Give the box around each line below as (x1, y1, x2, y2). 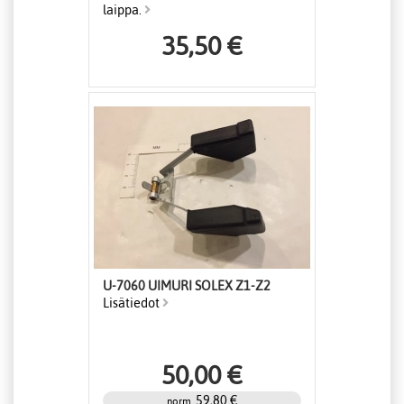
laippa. (103, 3, 144, 18)
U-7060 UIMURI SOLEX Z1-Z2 (103, 279, 271, 294)
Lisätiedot (103, 296, 162, 311)
